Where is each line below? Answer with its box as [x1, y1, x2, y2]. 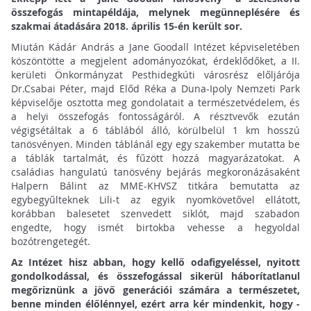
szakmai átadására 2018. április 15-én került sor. [10, 19, 242, 33]
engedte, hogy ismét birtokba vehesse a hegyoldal [10, 221, 301, 235]
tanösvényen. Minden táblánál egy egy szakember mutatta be [10, 137, 301, 151]
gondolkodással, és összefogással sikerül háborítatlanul [10, 269, 301, 283]
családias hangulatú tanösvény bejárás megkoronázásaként [10, 165, 301, 179]
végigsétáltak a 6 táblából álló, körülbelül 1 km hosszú [10, 124, 301, 137]
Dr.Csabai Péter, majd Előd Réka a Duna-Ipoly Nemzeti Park [10, 82, 301, 96]
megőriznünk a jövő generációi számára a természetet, [10, 283, 301, 297]
